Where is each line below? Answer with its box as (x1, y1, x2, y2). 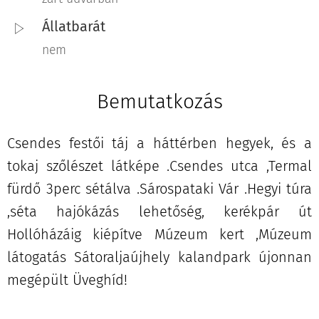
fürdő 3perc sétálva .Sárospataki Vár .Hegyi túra (7, 180, 312, 198)
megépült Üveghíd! (7, 271, 127, 289)
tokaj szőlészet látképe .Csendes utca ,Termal (7, 157, 312, 175)
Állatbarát (42, 18, 105, 36)
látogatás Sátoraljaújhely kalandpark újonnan (7, 249, 312, 266)
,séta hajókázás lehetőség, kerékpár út (7, 203, 312, 221)
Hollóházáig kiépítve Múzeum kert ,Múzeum (7, 226, 312, 244)
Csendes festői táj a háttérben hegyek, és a (7, 135, 312, 152)
